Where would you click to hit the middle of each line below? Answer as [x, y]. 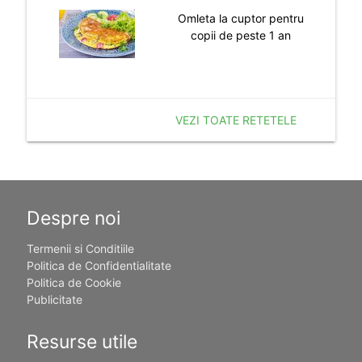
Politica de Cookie [74, 283]
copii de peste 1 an [240, 35]
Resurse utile [82, 341]
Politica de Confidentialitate [99, 266]
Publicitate [54, 300]
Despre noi [73, 219]
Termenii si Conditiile [80, 249]
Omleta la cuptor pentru [240, 18]
